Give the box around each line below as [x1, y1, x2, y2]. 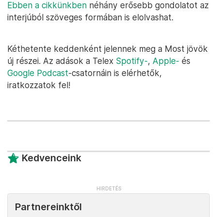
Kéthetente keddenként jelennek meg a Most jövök [7, 44, 208, 54]
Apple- [153, 56, 179, 66]
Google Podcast [7, 68, 68, 78]
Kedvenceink [22, 152, 81, 164]
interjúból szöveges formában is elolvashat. [7, 12, 173, 22]
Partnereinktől [15, 201, 82, 213]
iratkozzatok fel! [7, 80, 70, 90]
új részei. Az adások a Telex [7, 56, 116, 66]
